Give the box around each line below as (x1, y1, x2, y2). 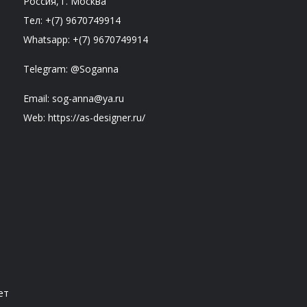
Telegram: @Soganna (23, 62, 119, 76)
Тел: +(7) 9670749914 (23, 14, 121, 27)
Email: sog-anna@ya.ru (23, 92, 124, 106)
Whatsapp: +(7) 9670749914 (23, 33, 148, 47)
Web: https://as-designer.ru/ (23, 111, 145, 125)
